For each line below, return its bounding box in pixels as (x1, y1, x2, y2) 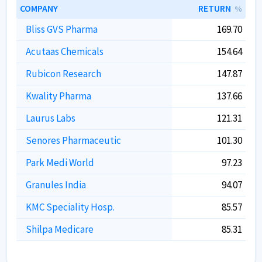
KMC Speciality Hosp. (26, 201, 115, 213)
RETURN (198, 2, 231, 14)
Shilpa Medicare (26, 223, 94, 236)
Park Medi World (26, 156, 94, 169)
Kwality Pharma (26, 89, 91, 102)
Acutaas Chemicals (26, 45, 104, 58)
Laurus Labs (26, 112, 75, 125)
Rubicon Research (26, 67, 101, 80)
